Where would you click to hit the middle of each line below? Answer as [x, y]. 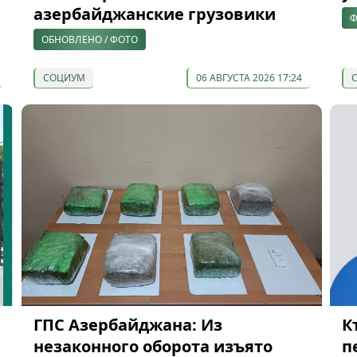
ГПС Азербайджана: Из [127, 324]
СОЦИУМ [64, 78]
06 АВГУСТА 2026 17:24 [249, 78]
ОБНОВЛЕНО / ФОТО [89, 40]
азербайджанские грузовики [154, 14]
